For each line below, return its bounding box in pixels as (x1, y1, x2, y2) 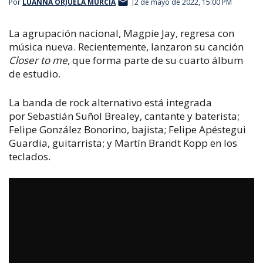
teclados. (9, 149, 50, 163)
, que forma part (68, 53, 144, 67)
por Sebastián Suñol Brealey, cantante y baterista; (9, 109, 240, 123)
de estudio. (9, 67, 60, 80)
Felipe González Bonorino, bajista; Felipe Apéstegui (9, 122, 246, 136)
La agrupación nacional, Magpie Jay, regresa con (9, 26, 234, 40)
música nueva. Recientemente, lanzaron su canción (9, 40, 244, 53)
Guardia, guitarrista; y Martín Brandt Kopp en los (9, 136, 237, 150)
